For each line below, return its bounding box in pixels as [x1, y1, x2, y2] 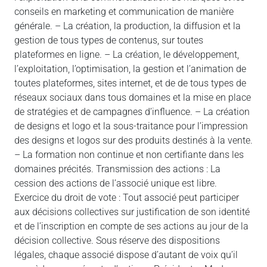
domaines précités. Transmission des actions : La [14, 163, 221, 175]
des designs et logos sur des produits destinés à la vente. [14, 135, 253, 146]
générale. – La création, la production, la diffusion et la [14, 20, 241, 32]
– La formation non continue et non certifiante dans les [14, 149, 244, 160]
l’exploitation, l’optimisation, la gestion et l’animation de [14, 63, 246, 74]
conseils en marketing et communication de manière [14, 6, 234, 17]
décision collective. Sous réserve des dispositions [14, 235, 220, 246]
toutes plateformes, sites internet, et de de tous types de [14, 77, 246, 89]
